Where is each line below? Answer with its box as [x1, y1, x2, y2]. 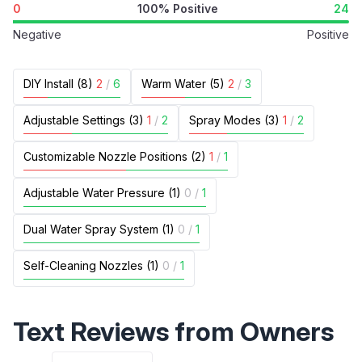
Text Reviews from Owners [13, 316, 334, 347]
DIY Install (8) [23, 77, 93, 90]
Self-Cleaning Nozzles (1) [23, 259, 159, 272]
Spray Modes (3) [189, 113, 280, 127]
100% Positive [137, 2, 218, 15]
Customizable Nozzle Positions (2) [23, 149, 206, 163]
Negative [13, 27, 61, 41]
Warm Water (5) [141, 77, 225, 90]
